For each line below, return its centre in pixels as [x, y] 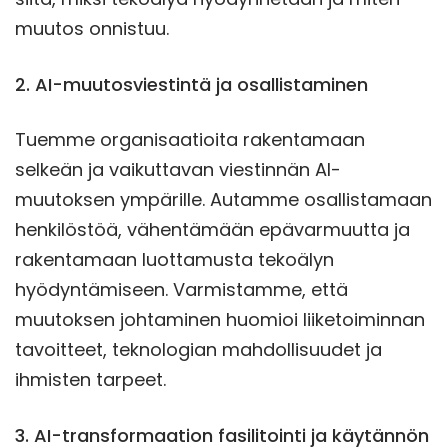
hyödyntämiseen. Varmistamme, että [181, 290]
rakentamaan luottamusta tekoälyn [174, 260]
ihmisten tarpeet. [90, 380]
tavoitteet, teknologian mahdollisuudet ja [198, 350]
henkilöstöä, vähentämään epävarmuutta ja [212, 230]
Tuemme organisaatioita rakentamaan [190, 140]
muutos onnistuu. [92, 29]
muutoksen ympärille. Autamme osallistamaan [223, 200]
